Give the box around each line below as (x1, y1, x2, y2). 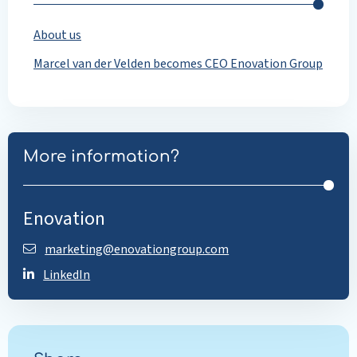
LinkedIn (43, 266, 91, 284)
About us (33, 26, 81, 44)
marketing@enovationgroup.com (45, 241, 229, 259)
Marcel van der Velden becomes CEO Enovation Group (33, 55, 323, 73)
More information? (23, 147, 180, 167)
